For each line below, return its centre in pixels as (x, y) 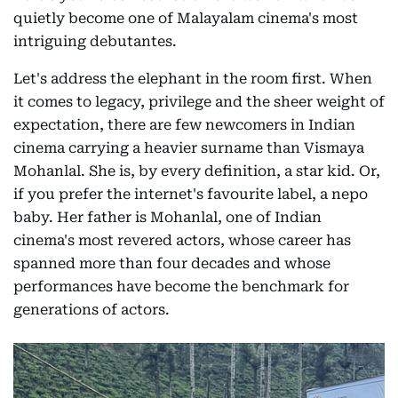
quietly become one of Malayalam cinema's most (186, 18)
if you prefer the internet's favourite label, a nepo (191, 194)
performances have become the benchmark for (181, 287)
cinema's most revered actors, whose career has (182, 240)
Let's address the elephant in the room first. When (193, 79)
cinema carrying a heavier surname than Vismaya (189, 148)
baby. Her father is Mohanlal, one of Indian (167, 217)
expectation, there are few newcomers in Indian (184, 125)
